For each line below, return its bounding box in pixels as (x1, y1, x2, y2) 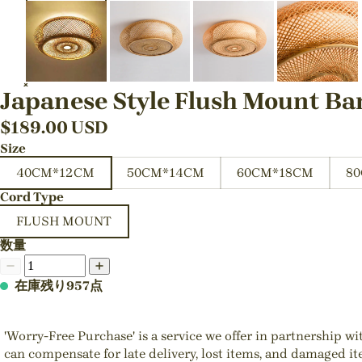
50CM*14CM (127, 164, 204, 180)
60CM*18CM (237, 164, 314, 180)
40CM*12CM (16, 164, 95, 180)
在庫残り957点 (15, 277, 103, 293)
